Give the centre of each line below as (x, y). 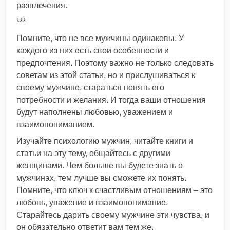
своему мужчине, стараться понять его (90, 87)
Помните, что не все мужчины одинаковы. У (100, 38)
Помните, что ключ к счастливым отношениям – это (114, 190)
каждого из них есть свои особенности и (93, 50)
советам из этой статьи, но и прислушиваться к (106, 75)
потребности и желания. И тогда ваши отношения (111, 100)
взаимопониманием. (55, 124)
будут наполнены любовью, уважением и (95, 112)
